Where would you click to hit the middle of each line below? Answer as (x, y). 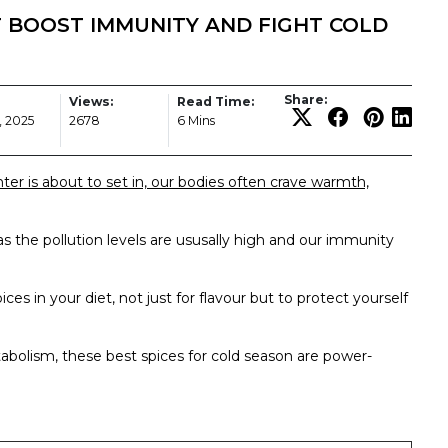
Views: (91, 101)
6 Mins (196, 120)
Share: (305, 99)
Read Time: (215, 101)
